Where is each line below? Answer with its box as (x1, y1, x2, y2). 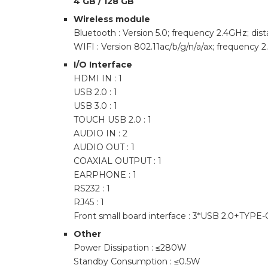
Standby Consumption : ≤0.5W (74, 256, 200, 267)
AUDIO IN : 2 (74, 128, 127, 139)
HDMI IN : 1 (74, 73, 122, 84)
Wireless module (74, 14, 150, 25)
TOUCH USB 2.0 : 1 (74, 114, 151, 125)
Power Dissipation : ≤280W (74, 242, 187, 253)
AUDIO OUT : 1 (74, 142, 135, 153)
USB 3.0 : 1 (74, 100, 117, 111)
